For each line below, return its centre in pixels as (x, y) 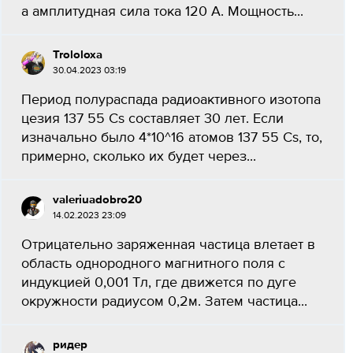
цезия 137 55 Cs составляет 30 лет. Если (152, 119)
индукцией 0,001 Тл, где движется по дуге (159, 283)
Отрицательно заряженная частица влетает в (168, 245)
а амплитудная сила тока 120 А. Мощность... (162, 12)
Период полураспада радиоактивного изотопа (171, 100)
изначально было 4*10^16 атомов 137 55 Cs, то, (172, 138)
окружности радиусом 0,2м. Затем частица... (164, 302)
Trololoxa (78, 55)
